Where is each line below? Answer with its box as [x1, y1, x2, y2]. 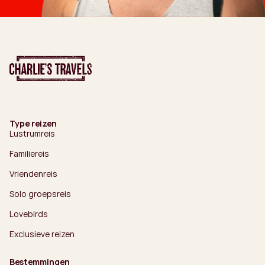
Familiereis [9, 147, 49, 159]
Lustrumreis [9, 127, 55, 139]
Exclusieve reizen [9, 228, 75, 240]
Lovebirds [9, 208, 48, 219]
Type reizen [9, 117, 57, 129]
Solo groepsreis [9, 188, 71, 199]
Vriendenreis [9, 167, 57, 179]
